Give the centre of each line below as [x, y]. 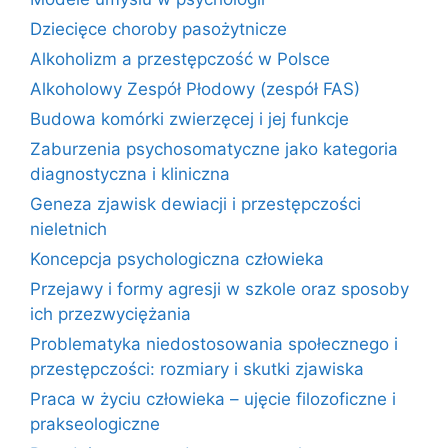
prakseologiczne [95, 423]
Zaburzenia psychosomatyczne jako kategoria [214, 148]
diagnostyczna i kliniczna [130, 173]
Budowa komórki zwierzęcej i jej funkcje [189, 118]
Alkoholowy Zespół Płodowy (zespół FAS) [195, 88]
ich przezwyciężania [110, 313]
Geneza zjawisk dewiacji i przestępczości [195, 203]
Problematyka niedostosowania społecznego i [214, 343]
